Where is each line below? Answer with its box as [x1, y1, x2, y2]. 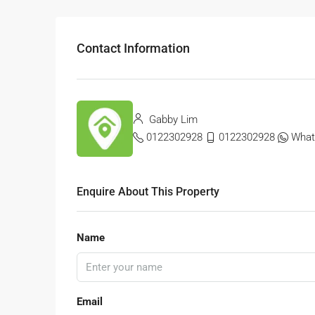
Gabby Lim [146, 113, 198, 127]
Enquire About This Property [77, 185, 219, 199]
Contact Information [77, 40, 190, 56]
